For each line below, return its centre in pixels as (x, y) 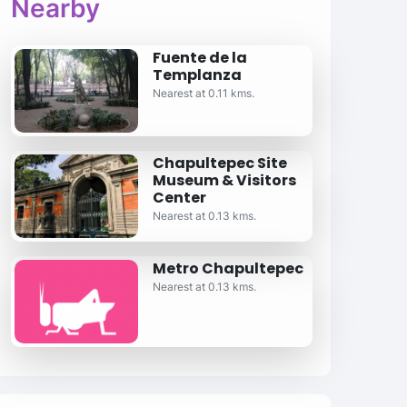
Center (179, 198)
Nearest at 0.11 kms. (203, 93)
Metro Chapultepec (228, 268)
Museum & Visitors (224, 180)
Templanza (197, 75)
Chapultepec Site (219, 163)
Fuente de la (199, 58)
